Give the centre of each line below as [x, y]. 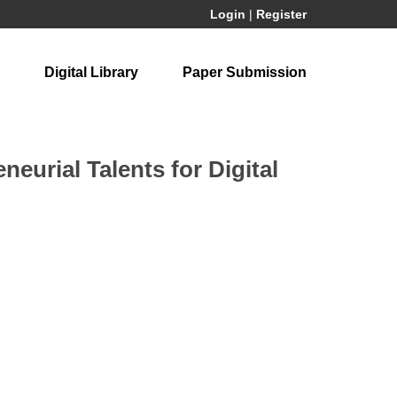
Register [281, 14]
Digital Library [91, 72]
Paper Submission [245, 72]
